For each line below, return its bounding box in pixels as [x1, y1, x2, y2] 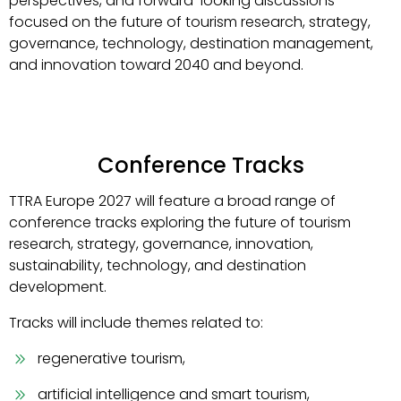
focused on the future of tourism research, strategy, [9, 12, 371, 32]
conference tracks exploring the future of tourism [9, 212, 351, 233]
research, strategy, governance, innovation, [9, 234, 313, 254]
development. [9, 277, 107, 297]
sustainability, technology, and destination [9, 255, 306, 276]
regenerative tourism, [38, 348, 185, 369]
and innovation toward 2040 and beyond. [9, 55, 303, 75]
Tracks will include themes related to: [9, 312, 263, 333]
